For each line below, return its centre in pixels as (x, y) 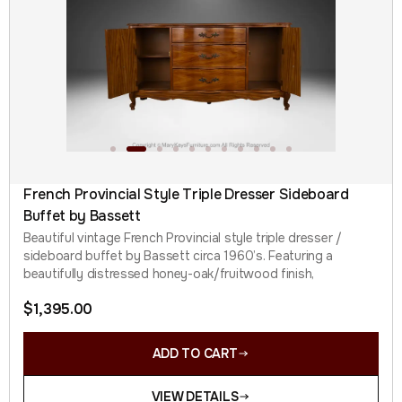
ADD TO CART (195, 353)
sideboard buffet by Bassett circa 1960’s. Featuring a (179, 255)
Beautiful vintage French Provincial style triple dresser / (183, 237)
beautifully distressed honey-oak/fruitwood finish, (169, 273)
